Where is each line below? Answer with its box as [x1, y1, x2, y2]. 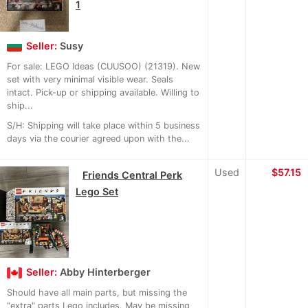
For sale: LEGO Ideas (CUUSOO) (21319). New [7, 61, 200, 72]
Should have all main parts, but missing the [7, 287, 187, 298]
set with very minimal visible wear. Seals [7, 74, 173, 85]
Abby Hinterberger [60, 266, 151, 278]
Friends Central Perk [82, 169, 182, 181]
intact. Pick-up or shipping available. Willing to [7, 87, 199, 98]
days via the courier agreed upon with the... [7, 133, 190, 144]
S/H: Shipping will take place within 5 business [7, 120, 200, 131]
